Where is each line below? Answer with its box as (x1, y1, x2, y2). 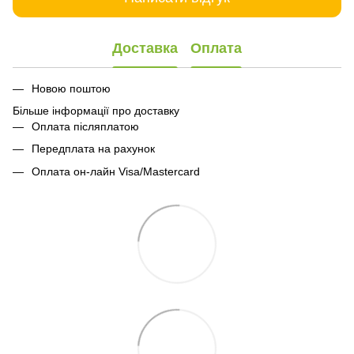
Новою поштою (32, 81, 111, 95)
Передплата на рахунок (32, 142, 155, 156)
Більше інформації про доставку (13, 104, 179, 118)
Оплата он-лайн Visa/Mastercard (32, 164, 200, 178)
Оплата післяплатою (32, 120, 139, 134)
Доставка (112, 40, 178, 57)
